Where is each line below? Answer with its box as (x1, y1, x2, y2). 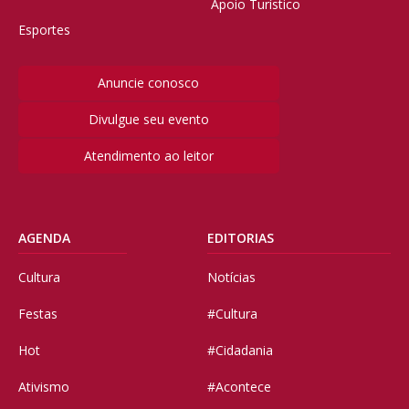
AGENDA (18, 228, 70, 246)
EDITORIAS (206, 228, 274, 246)
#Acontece (206, 377, 271, 395)
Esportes (18, 20, 70, 38)
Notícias (206, 267, 256, 286)
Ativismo (18, 377, 69, 395)
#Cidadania (206, 341, 273, 359)
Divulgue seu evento (88, 110, 209, 128)
